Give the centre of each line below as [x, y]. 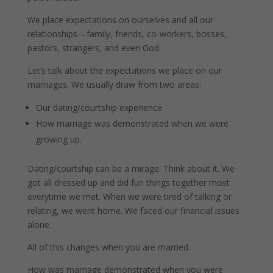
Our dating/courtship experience [99, 107]
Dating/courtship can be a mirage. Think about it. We [131, 168]
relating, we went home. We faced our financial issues [133, 210]
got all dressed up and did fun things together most [128, 182]
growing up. [58, 139]
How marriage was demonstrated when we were [132, 123]
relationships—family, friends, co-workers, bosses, [127, 34]
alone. [39, 224]
